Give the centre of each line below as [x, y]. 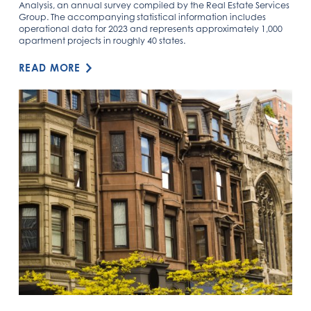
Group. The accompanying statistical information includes [143, 17]
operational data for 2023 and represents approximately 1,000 [151, 29]
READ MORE [50, 68]
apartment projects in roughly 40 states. [102, 41]
